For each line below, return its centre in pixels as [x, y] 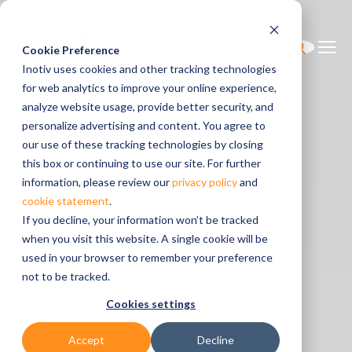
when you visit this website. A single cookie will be [145, 238]
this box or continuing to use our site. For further [141, 163]
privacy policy [205, 182]
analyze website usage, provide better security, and [148, 106]
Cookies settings [151, 304]
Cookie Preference [71, 50]
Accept [86, 340]
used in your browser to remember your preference [147, 257]
